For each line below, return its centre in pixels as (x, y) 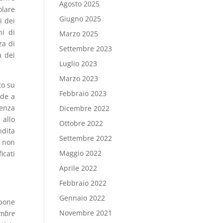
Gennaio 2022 (82, 198)
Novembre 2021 (86, 213)
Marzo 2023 (79, 78)
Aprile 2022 (78, 168)
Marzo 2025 (79, 34)
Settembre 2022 (86, 138)
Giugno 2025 (80, 19)
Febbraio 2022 (83, 183)
